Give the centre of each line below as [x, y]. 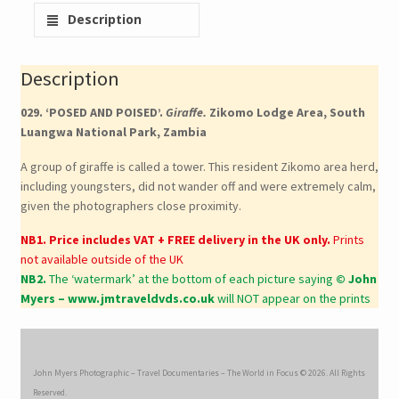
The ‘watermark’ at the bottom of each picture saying [189, 279]
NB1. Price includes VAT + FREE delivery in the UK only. [175, 240]
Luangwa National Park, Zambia [113, 131]
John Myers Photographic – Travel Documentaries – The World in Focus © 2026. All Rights [199, 372]
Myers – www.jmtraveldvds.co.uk [117, 299]
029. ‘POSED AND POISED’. [93, 112]
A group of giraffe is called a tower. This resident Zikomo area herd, [199, 166]
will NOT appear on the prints [292, 299]
